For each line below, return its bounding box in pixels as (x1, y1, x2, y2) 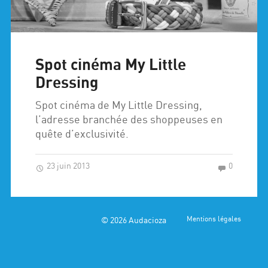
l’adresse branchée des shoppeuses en (35, 115, 223, 126)
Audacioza (129, 215, 167, 226)
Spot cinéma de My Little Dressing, (35, 100, 203, 112)
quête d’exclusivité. (35, 129, 129, 141)
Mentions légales (187, 216, 242, 224)
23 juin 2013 (45, 162, 90, 171)
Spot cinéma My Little (35, 58, 187, 74)
